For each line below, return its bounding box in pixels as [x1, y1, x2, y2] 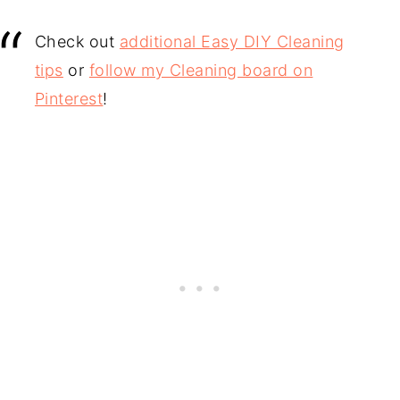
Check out [34, 31, 120, 51]
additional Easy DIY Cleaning [119, 31, 345, 51]
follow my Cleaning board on [88, 60, 313, 79]
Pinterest [34, 88, 104, 108]
